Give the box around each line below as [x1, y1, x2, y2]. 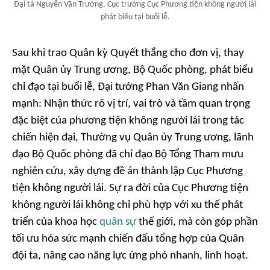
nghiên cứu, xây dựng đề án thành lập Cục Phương [12, 165, 243, 177]
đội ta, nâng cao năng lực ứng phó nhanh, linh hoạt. [12, 250, 248, 262]
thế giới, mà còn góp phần [136, 216, 258, 228]
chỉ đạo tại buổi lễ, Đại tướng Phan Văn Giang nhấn [12, 81, 244, 93]
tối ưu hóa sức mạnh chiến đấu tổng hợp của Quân [12, 233, 244, 245]
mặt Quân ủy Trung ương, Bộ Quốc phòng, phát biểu [12, 64, 253, 76]
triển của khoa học [12, 216, 99, 228]
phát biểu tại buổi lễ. [100, 12, 170, 22]
